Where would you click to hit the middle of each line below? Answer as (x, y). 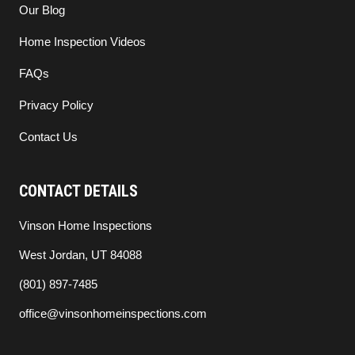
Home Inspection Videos (82, 42)
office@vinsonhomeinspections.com (113, 314)
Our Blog (42, 10)
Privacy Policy (56, 105)
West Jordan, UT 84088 (80, 255)
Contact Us (48, 137)
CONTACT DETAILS (78, 191)
